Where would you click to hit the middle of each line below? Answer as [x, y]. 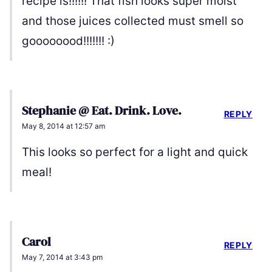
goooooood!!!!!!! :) [68, 41]
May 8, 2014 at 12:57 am [63, 126]
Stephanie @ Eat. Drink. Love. [102, 111]
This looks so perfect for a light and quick [135, 152]
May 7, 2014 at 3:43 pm [62, 257]
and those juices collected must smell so [133, 21]
